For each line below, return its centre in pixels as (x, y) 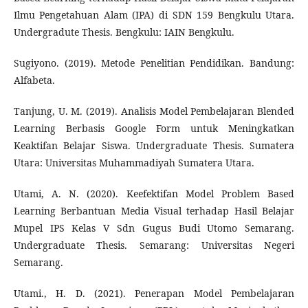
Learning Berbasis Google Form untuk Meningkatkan (154, 129)
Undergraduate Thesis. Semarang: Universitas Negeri (154, 245)
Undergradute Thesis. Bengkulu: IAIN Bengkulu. (124, 32)
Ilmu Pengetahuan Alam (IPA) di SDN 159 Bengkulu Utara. (154, 15)
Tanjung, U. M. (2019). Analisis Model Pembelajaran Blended (154, 111)
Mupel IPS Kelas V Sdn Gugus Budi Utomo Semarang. (154, 228)
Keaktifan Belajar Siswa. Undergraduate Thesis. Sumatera (154, 146)
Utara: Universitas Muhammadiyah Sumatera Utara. (134, 163)
